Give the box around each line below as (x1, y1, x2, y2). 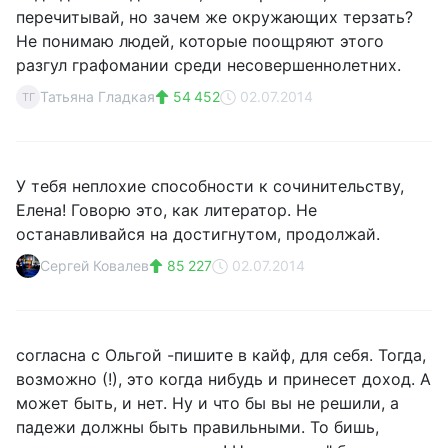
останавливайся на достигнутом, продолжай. (16, 224, 380, 244)
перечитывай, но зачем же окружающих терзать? (16, 7, 413, 27)
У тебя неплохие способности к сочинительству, (16, 176, 404, 196)
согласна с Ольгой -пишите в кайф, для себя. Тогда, (16, 345, 426, 365)
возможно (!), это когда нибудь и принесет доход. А (16, 369, 431, 389)
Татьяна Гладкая (40, 88, 155, 105)
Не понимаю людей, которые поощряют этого (16, 31, 384, 51)
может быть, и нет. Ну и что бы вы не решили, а (16, 393, 399, 413)
